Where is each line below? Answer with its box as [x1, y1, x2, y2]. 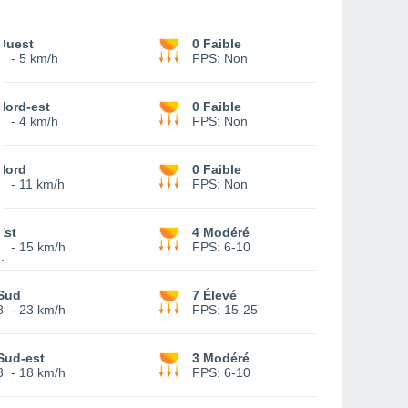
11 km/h [19, 177, 65, 191]
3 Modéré [192, 351, 250, 365]
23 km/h [19, 302, 66, 317]
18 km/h [19, 365, 66, 380]
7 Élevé [192, 288, 237, 302]
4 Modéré [192, 225, 250, 240]
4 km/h [19, 114, 58, 128]
